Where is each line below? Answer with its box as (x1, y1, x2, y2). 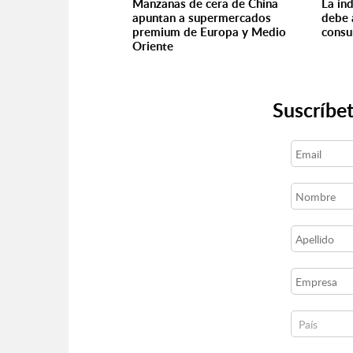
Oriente (132, 38, 173, 54)
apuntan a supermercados (132, 9, 271, 26)
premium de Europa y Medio (132, 24, 286, 40)
